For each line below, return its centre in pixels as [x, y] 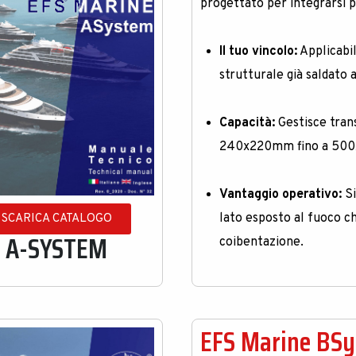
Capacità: [248, 123]
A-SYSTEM [57, 248]
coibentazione [260, 242]
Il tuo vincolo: [259, 52]
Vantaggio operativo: [281, 195]
